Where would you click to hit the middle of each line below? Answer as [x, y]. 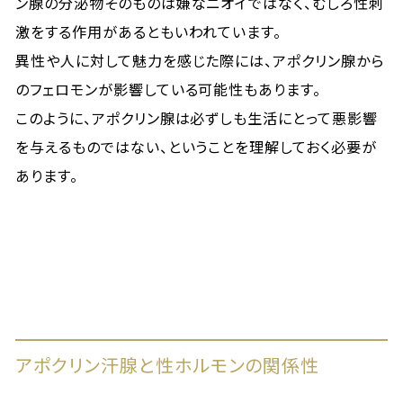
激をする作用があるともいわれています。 [149, 31]
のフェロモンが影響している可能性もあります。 [169, 89]
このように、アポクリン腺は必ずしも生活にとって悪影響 [197, 118]
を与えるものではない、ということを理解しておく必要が [196, 147]
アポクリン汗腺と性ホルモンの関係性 [168, 365]
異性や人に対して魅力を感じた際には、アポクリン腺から [200, 60]
